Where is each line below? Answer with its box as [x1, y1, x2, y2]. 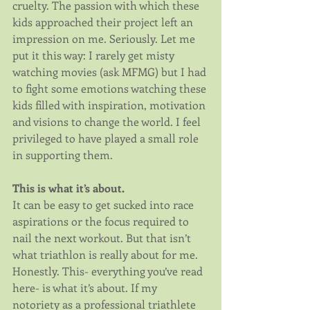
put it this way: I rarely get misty [12, 48, 177, 63]
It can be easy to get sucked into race [12, 197, 197, 212]
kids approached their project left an [12, 15, 196, 30]
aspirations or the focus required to [12, 214, 192, 229]
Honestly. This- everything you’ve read [12, 264, 206, 279]
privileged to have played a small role [12, 131, 201, 146]
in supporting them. [12, 147, 113, 163]
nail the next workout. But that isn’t [12, 230, 194, 246]
